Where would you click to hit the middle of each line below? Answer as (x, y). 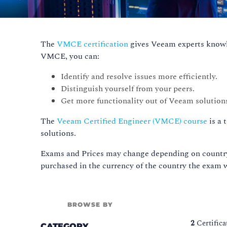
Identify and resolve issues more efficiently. (139, 77)
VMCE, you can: (70, 56)
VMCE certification (93, 44)
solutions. (59, 134)
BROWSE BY (90, 205)
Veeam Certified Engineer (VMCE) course (132, 121)
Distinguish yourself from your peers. (128, 89)
